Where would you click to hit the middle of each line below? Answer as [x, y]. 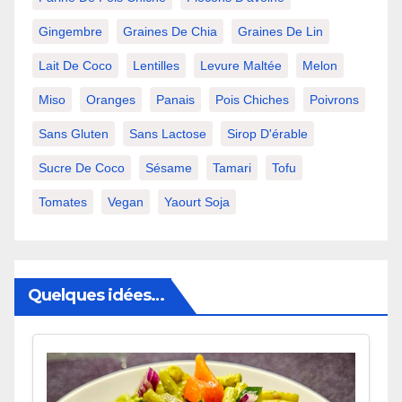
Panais [175, 99]
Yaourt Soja [197, 201]
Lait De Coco [75, 65]
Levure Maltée [241, 65]
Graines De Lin [280, 31]
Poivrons [334, 99]
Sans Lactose [168, 133]
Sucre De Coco [82, 167]
